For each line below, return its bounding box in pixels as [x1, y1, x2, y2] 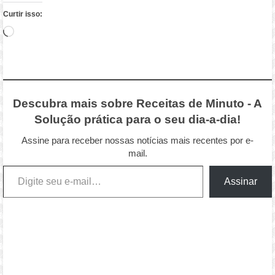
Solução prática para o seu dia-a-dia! [34, 112, 241, 126]
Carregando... [14, 26, 74, 37]
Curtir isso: [3, 9, 43, 18]
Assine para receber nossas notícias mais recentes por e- [21, 134, 254, 145]
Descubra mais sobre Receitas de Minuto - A [13, 96, 262, 110]
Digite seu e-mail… [2, 159, 31, 170]
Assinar [223, 176, 257, 187]
